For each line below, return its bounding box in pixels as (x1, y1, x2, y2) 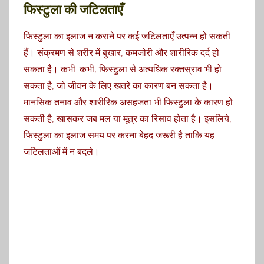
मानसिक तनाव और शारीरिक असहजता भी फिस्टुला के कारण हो (24, 96, 233, 108)
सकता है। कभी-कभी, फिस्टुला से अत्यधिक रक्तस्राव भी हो (24, 63, 222, 75)
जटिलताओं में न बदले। (24, 146, 100, 157)
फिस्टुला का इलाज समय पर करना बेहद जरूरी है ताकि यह (24, 129, 214, 141)
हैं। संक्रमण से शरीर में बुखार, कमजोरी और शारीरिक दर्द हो (24, 47, 219, 58)
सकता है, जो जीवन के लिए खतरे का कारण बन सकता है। (24, 80, 213, 91)
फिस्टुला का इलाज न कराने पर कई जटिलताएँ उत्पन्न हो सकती (24, 30, 230, 42)
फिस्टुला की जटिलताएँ (24, 2, 123, 18)
